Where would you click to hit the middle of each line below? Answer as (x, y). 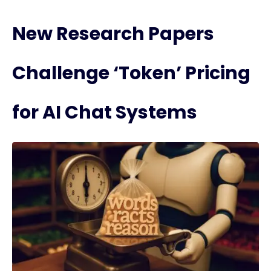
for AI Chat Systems (105, 113)
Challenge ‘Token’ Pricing (131, 73)
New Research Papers (113, 34)
